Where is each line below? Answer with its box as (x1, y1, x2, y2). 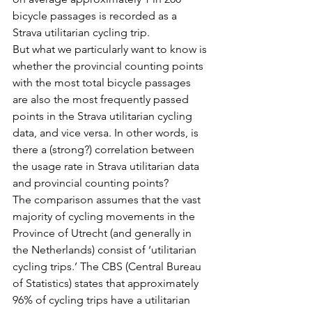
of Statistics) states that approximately (13, 276, 201, 290)
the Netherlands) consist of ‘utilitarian (13, 243, 199, 257)
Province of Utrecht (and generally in (13, 226, 194, 240)
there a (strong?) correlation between (13, 143, 197, 157)
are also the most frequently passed (13, 93, 192, 107)
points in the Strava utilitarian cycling (13, 109, 195, 123)
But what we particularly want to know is (13, 42, 210, 56)
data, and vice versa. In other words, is (13, 126, 201, 140)
